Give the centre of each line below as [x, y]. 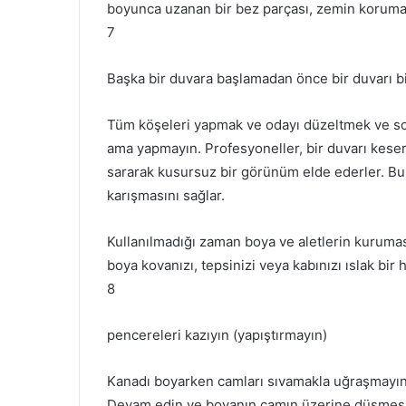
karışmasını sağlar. [166, 195]
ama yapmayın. [156, 148]
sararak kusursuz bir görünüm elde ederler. [247, 171]
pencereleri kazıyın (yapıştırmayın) [217, 334]
